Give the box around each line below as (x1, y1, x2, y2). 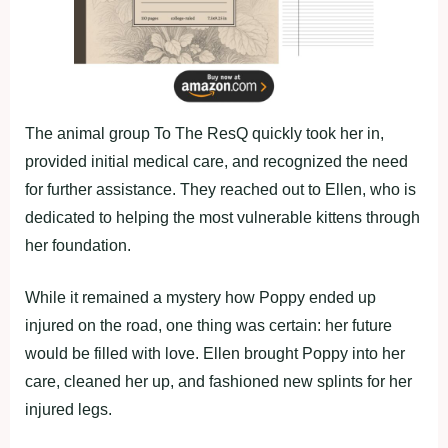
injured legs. (25, 400, 112, 418)
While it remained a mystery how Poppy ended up (25, 288, 376, 306)
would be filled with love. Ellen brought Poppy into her (25, 344, 405, 362)
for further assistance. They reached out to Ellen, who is (25, 180, 416, 198)
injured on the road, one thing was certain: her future (25, 316, 392, 334)
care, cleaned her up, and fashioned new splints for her (25, 372, 412, 390)
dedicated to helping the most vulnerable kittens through (25, 208, 420, 226)
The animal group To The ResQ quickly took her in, (25, 124, 384, 142)
